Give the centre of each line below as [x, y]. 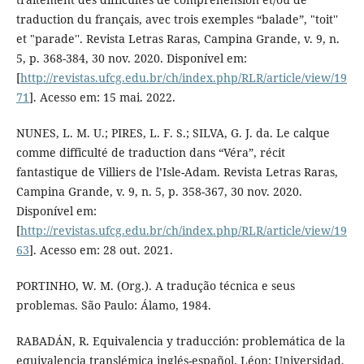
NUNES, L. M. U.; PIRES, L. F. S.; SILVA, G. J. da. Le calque [173, 133]
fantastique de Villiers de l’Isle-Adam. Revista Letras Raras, [177, 172]
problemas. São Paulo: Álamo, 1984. [113, 305]
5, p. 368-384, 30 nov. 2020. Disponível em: [131, 58]
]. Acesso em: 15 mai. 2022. [102, 97]
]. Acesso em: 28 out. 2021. [101, 250]
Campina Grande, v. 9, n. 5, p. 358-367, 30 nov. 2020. [159, 192]
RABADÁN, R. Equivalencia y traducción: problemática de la [180, 341]
